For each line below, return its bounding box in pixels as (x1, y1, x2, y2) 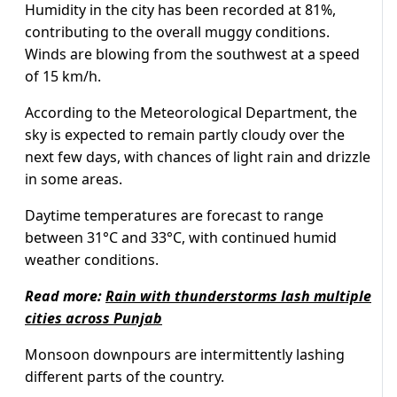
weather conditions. (25, 250, 159, 270)
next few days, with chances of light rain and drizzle (25, 147, 370, 167)
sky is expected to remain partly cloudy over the (25, 125, 345, 145)
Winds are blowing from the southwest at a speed (25, 44, 360, 65)
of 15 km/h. (25, 66, 101, 87)
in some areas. (25, 169, 122, 190)
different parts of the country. (25, 367, 224, 387)
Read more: (25, 286, 105, 307)
